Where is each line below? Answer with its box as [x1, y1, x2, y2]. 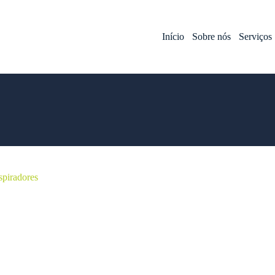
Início [162, 31, 185, 42]
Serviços [239, 31, 273, 42]
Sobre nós [192, 31, 231, 42]
